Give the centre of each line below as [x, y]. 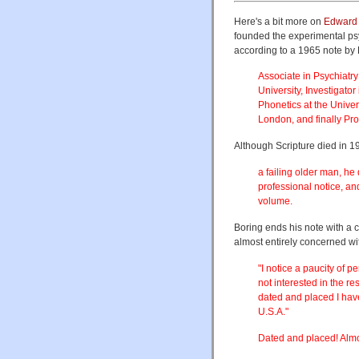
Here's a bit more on [279, 21]
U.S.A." [273, 312]
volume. [275, 202]
